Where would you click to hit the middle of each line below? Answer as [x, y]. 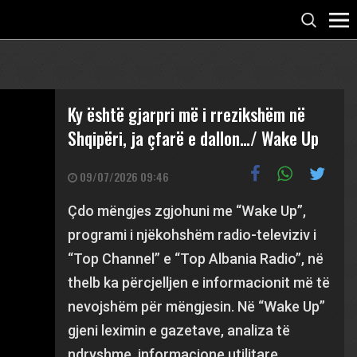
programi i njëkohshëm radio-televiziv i [192, 235]
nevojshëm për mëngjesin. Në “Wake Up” [197, 306]
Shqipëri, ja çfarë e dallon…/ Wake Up [194, 138]
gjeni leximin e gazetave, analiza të [179, 330]
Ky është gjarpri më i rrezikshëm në [187, 114]
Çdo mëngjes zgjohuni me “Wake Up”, [187, 211]
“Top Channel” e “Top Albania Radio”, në [196, 259]
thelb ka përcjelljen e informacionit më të [199, 282]
